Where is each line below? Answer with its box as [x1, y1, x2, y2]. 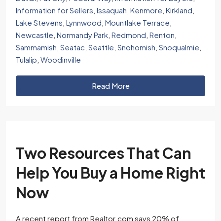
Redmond [111, 30, 146, 39]
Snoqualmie [159, 42, 199, 52]
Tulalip [16, 55, 37, 64]
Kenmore [130, 5, 162, 15]
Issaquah [97, 5, 127, 15]
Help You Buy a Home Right [16, 163, 205, 182]
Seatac [60, 42, 85, 52]
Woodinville [40, 55, 81, 64]
